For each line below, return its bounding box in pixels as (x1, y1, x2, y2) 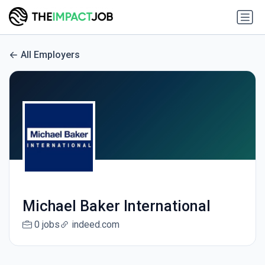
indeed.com (71, 219, 119, 231)
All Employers (21, 49, 80, 61)
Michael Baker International (22, 198, 211, 215)
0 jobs (34, 219, 60, 231)
